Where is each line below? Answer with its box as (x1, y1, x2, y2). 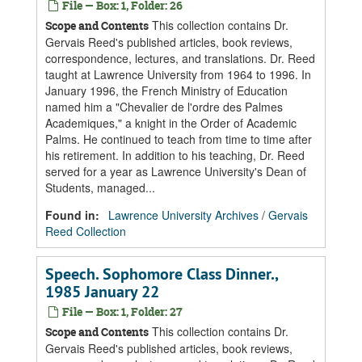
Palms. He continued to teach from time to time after (45, 131, 312, 147)
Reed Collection (45, 223, 126, 239)
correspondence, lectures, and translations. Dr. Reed (45, 50, 315, 66)
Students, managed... (45, 179, 155, 196)
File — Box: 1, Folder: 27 (60, 304, 183, 319)
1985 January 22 (45, 281, 159, 302)
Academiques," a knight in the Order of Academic (45, 115, 297, 131)
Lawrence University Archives (108, 207, 259, 223)
